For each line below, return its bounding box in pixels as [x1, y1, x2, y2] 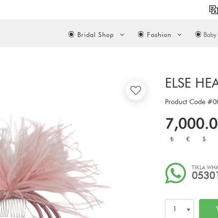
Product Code [165, 98, 207, 107]
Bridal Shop [74, 31, 116, 38]
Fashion [144, 31, 174, 38]
